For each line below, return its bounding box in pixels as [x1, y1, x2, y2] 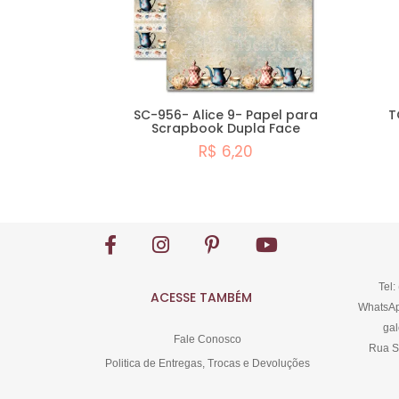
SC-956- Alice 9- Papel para [133, 106, 318, 125]
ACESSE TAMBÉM [150, 288, 252, 306]
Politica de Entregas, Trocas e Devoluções [105, 357, 311, 370]
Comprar [210, 195, 279, 216]
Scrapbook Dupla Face [151, 119, 300, 138]
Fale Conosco [174, 333, 242, 346]
